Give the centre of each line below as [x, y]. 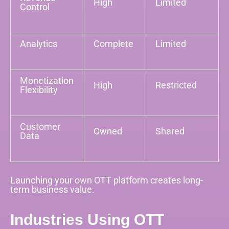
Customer [40, 126]
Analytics [39, 43]
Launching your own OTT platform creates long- [107, 180]
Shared [170, 131]
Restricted [176, 85]
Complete [114, 43]
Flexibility [39, 89]
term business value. [52, 189]
